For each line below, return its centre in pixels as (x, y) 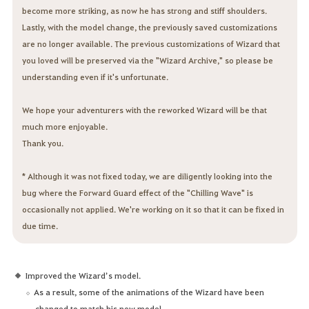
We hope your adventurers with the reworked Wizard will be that (144, 109)
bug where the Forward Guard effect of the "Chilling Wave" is (137, 192)
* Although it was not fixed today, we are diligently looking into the (147, 176)
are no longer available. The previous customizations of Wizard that (151, 43)
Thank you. (42, 142)
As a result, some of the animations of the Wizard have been (149, 291)
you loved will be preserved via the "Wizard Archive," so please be (147, 60)
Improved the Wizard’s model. (83, 275)
